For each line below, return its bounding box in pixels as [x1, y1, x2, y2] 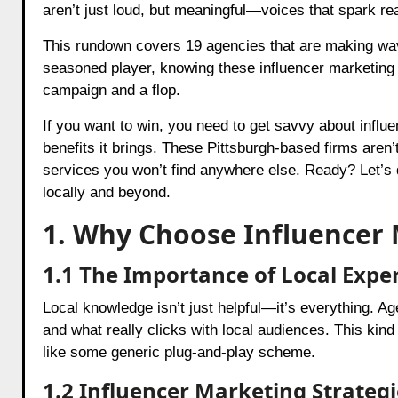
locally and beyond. [42, 183, 171, 201]
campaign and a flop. [42, 81, 180, 99]
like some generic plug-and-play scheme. [42, 343, 315, 361]
